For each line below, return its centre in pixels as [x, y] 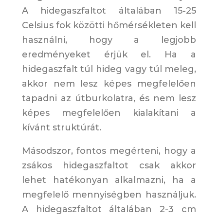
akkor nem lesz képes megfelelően [109, 84]
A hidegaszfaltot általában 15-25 [109, 11]
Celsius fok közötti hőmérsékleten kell [109, 26]
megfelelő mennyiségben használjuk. [109, 195]
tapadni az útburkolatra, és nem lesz [109, 99]
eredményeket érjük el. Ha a [109, 55]
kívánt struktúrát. [61, 128]
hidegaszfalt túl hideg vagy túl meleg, [109, 69]
